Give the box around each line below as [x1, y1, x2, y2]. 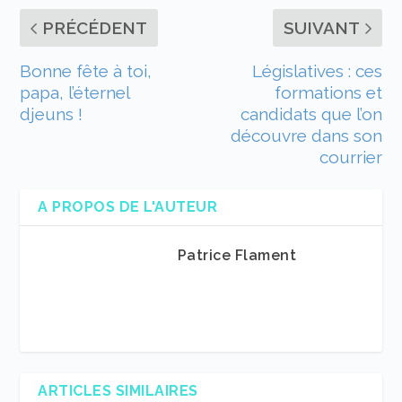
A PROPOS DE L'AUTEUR [38, 198, 218, 216]
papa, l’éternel [20, 83, 130, 103]
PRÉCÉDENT [42, 18, 148, 39]
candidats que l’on [240, 104, 382, 125]
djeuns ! [20, 104, 83, 125]
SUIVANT [283, 18, 360, 39]
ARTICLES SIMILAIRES [38, 382, 198, 400]
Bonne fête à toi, [20, 61, 153, 82]
